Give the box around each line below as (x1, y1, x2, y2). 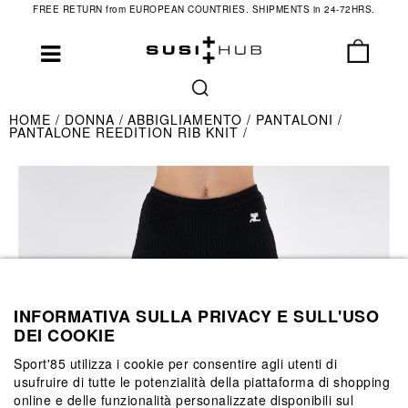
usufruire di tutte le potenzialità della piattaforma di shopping (14, 372, 390, 391)
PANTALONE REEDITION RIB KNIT (9, 123, 243, 141)
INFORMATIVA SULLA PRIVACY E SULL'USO (14, 303, 379, 328)
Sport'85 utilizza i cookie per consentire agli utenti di (14, 353, 337, 372)
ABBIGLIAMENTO (127, 110, 247, 128)
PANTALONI (255, 110, 338, 128)
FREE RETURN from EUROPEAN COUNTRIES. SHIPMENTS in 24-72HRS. (33, 3, 375, 15)
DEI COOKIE (14, 322, 115, 347)
